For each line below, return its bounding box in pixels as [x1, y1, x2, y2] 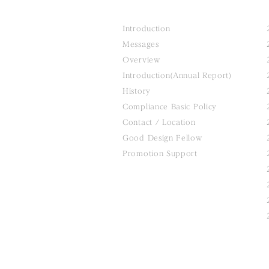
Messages [122, 40, 159, 48]
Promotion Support [122, 150, 198, 157]
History [122, 87, 151, 95]
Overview [122, 56, 160, 64]
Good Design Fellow [122, 134, 202, 142]
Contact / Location [122, 118, 196, 126]
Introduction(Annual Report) [122, 71, 232, 79]
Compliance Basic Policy [122, 103, 217, 110]
